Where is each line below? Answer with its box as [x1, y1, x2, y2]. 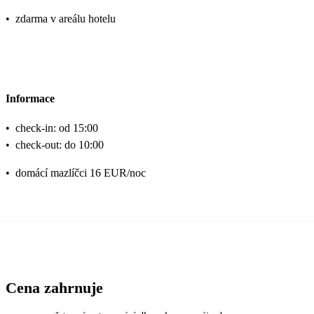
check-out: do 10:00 [15, 139, 104, 151]
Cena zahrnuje [6, 279, 103, 297]
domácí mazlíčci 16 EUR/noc [15, 167, 146, 179]
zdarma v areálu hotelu [15, 12, 116, 25]
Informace [6, 92, 55, 104]
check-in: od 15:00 [15, 122, 98, 135]
